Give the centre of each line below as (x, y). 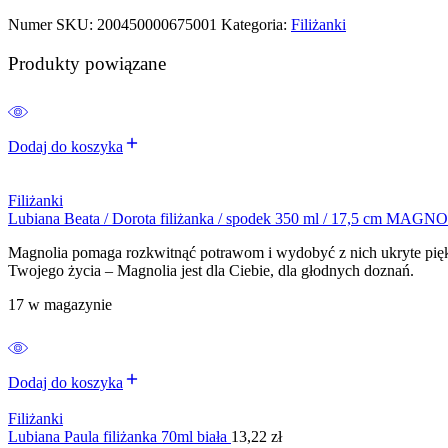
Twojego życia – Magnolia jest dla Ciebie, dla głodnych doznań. (211, 270)
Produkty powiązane (87, 63)
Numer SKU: (50, 25)
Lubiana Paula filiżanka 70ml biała (119, 436)
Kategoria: (254, 25)
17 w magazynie (60, 304)
